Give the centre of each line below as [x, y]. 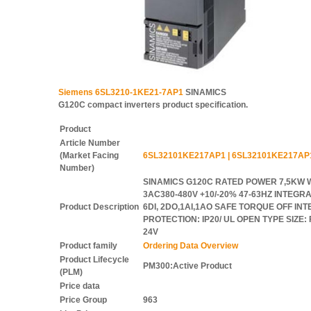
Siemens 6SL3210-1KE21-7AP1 [121, 92]
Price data [80, 286]
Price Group [83, 300]
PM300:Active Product [187, 266]
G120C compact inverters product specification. [153, 105]
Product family [89, 246]
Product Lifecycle [94, 260]
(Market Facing [89, 155]
